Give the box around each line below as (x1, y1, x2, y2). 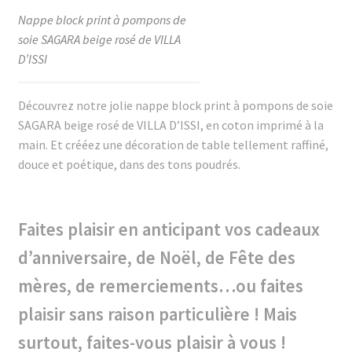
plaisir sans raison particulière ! (17, 302, 263, 325)
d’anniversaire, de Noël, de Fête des (17, 246, 295, 269)
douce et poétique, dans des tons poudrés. (17, 156, 240, 172)
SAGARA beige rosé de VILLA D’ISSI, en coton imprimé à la (17, 116, 324, 133)
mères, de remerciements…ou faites (17, 274, 303, 297)
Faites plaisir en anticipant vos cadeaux (17, 218, 320, 240)
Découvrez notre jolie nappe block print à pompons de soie (17, 97, 333, 113)
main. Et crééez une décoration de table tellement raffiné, (17, 136, 328, 152)
